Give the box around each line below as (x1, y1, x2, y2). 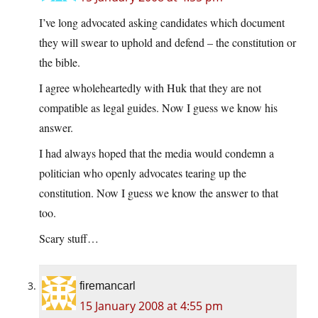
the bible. (39, 55, 80, 70)
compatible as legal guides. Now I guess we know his (39, 100, 278, 116)
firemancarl (79, 280, 136, 292)
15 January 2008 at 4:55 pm (79, 298, 223, 314)
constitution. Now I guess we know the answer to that (39, 185, 278, 201)
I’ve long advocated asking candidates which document (39, 15, 285, 31)
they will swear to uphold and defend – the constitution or (39, 35, 296, 50)
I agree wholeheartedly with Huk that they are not (39, 80, 261, 96)
